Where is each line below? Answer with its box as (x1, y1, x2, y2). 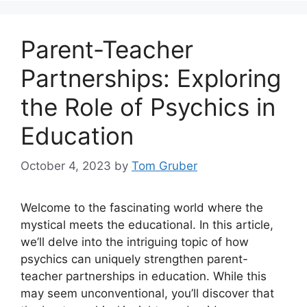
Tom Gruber (132, 159, 197, 173)
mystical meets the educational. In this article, (21, 218, 273, 232)
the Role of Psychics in (21, 92, 275, 121)
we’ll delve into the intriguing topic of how (21, 235, 249, 249)
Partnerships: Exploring (21, 63, 281, 93)
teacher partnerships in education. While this (21, 269, 267, 284)
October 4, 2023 (21, 159, 111, 173)
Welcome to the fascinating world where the (21, 201, 263, 215)
